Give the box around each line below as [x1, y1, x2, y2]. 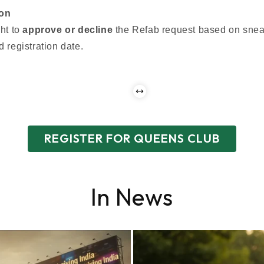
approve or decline [22, 24, 113, 35]
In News [90, 181, 174, 212]
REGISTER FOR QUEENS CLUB [44, 130, 220, 146]
